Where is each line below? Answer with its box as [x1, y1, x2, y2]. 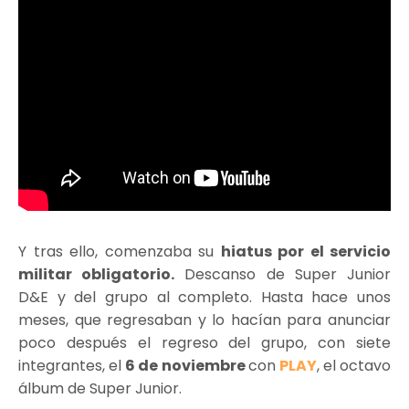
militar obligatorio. [18, 263, 175, 285]
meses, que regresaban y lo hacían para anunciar [18, 309, 391, 330]
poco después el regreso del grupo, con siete [18, 331, 391, 353]
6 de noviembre [125, 354, 248, 376]
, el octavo [316, 354, 391, 376]
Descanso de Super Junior [174, 263, 392, 285]
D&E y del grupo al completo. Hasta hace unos [18, 286, 391, 308]
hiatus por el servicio [220, 240, 391, 262]
